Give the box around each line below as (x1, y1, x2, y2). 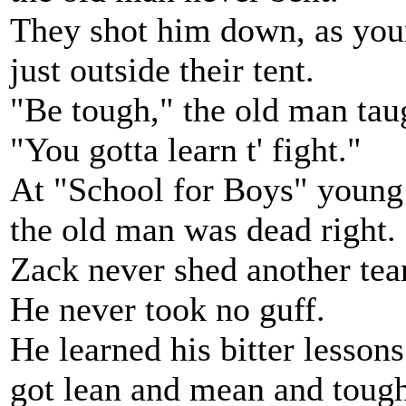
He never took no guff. (10, 290, 325, 328)
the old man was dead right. (10, 210, 396, 248)
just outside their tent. (10, 51, 314, 89)
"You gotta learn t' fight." (10, 130, 362, 169)
